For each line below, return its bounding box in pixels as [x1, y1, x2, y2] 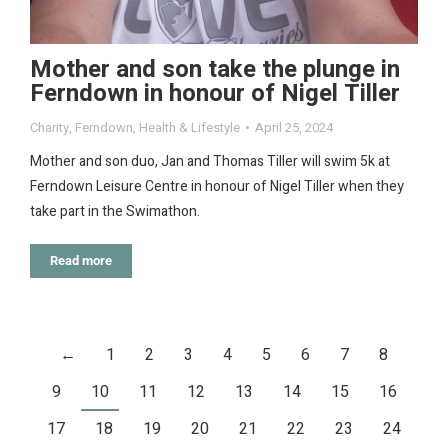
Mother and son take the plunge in [30, 52, 400, 88]
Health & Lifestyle [139, 118, 240, 138]
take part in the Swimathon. [30, 201, 200, 223]
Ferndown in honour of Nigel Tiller [30, 76, 400, 112]
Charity [30, 118, 69, 138]
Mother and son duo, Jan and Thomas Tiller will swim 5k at [30, 151, 390, 173]
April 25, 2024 [255, 118, 333, 138]
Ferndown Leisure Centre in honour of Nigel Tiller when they [30, 176, 404, 198]
